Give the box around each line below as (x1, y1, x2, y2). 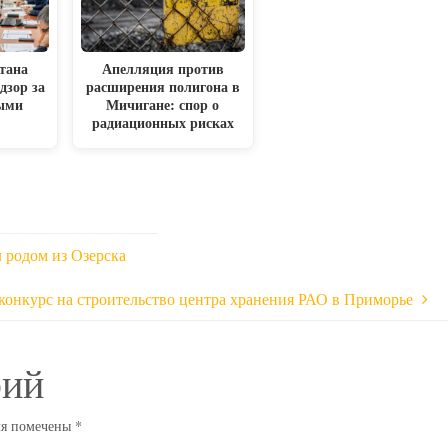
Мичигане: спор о (106, 93, 220, 115)
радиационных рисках (91, 111, 234, 133)
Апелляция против (101, 57, 224, 79)
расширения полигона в (85, 75, 240, 97)
